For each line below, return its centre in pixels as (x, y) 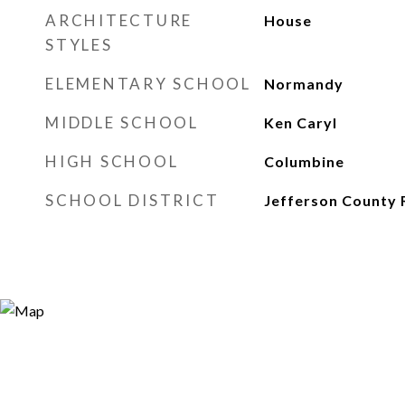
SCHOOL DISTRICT (132, 200)
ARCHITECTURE (119, 20)
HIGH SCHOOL (112, 161)
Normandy (303, 84)
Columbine (304, 161)
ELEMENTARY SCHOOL (148, 84)
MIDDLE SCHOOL (122, 122)
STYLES (79, 45)
